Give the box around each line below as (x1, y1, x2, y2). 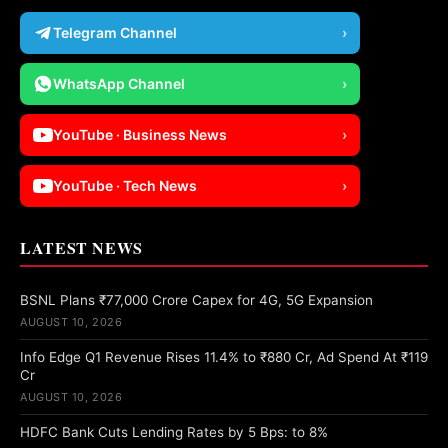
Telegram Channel (53, 24, 177, 42)
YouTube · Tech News (53, 177, 197, 195)
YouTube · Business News (53, 126, 227, 144)
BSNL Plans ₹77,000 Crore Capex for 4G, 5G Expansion (20, 292, 373, 309)
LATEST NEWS (20, 236, 144, 260)
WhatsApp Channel (53, 75, 185, 93)
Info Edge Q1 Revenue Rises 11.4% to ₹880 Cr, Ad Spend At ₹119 (20, 349, 428, 366)
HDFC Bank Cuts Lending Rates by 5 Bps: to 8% (20, 424, 328, 441)
